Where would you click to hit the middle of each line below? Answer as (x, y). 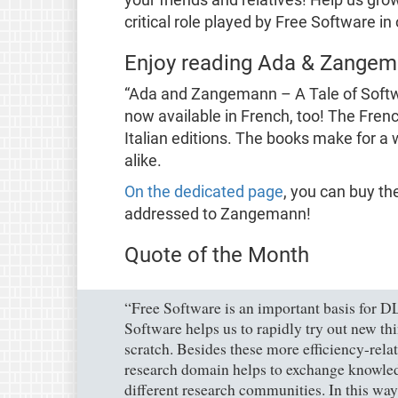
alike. (143, 160)
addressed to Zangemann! (217, 214)
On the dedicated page (203, 191)
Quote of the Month (216, 255)
